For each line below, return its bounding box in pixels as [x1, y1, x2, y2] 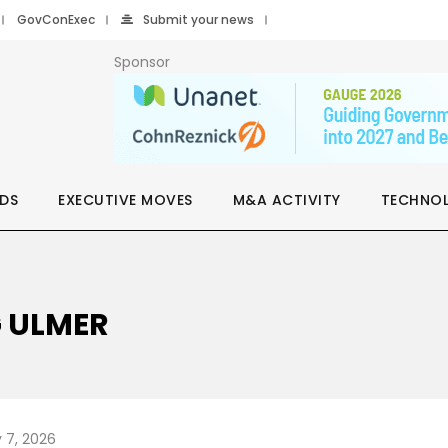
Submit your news [143, 11, 254, 28]
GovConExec [17, 11, 95, 28]
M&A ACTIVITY [232, 190, 341, 210]
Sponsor [114, 52, 170, 72]
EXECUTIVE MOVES [58, 190, 193, 210]
